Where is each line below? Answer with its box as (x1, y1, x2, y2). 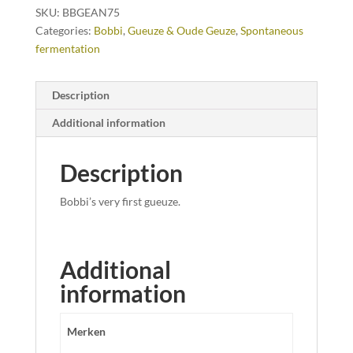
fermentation (35, 41, 100, 55)
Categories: (35, 23, 94, 37)
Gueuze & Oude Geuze (127, 23, 236, 37)
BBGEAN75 (61, 5, 120, 19)
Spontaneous (240, 23, 303, 37)
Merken (67, 324, 106, 338)
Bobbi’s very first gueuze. (59, 194, 180, 208)
